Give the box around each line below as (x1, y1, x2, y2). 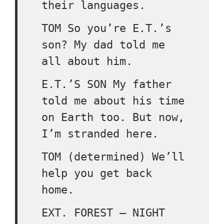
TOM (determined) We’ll (41, 150, 184, 163)
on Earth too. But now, (41, 111, 184, 123)
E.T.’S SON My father (41, 78, 171, 90)
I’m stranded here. (41, 127, 158, 140)
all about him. (41, 55, 132, 67)
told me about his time (41, 94, 184, 107)
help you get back (41, 167, 152, 179)
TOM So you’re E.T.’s (41, 22, 171, 34)
